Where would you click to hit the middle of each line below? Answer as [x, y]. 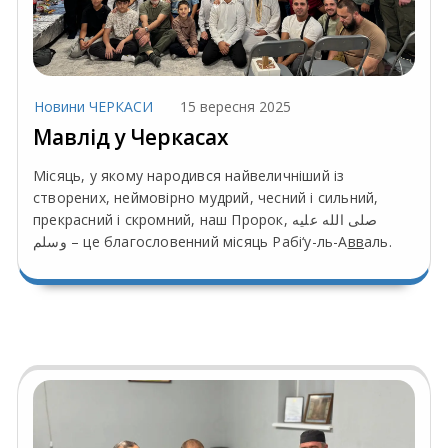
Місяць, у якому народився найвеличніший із [189, 176]
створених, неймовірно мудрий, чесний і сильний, [206, 198]
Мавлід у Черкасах [133, 137]
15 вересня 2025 [235, 107]
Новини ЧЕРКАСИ [93, 107]
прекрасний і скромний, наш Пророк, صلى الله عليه [162, 220]
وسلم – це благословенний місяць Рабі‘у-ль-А [207, 242]
